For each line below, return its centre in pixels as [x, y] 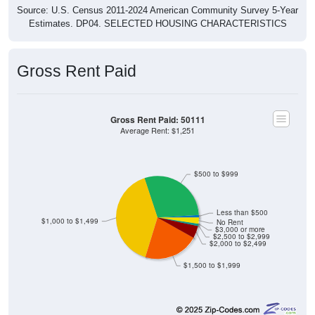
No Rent [230, 222]
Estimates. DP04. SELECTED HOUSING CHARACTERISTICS [157, 23]
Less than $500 [242, 212]
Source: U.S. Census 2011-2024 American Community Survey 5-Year [157, 10]
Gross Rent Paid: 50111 [157, 120]
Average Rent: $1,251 [157, 130]
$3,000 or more [240, 229]
